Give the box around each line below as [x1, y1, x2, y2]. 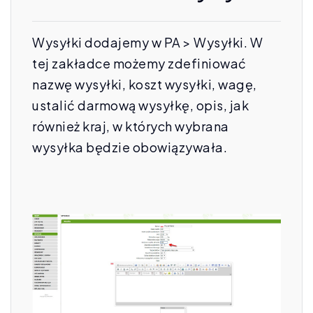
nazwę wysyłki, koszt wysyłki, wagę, [32, 76, 257, 92]
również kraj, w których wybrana [32, 118, 229, 134]
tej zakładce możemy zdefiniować [32, 55, 247, 71]
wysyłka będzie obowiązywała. [32, 139, 227, 155]
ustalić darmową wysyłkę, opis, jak [32, 97, 249, 113]
